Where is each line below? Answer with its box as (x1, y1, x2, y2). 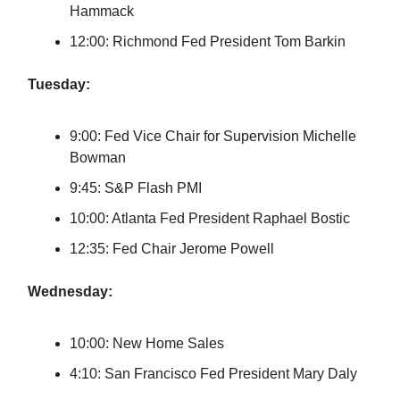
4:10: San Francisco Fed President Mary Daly (70, 366, 357, 381)
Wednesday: (28, 284, 112, 299)
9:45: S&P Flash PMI (70, 180, 202, 196)
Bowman (70, 150, 126, 165)
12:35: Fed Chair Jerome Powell (70, 241, 274, 256)
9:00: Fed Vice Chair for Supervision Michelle (70, 129, 356, 144)
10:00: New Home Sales (70, 336, 224, 351)
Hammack (70, 4, 134, 19)
